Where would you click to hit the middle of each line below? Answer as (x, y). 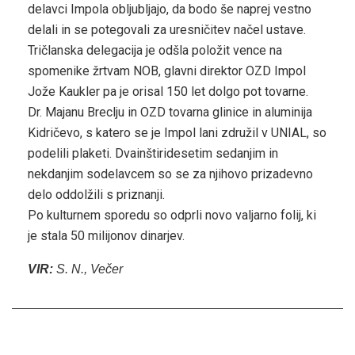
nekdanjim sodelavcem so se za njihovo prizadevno (170, 174)
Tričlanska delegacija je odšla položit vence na (155, 51)
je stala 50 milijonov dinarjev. (106, 236)
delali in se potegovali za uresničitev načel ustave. (167, 30)
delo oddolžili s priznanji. (96, 195)
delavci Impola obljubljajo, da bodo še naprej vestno (170, 10)
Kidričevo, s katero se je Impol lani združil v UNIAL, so (177, 133)
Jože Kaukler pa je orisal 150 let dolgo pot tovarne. (168, 92)
